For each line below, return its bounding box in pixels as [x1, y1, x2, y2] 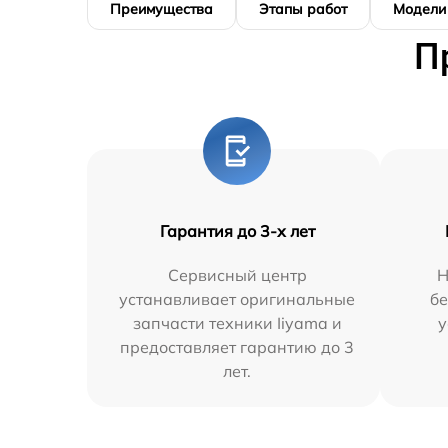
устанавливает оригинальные [119, 288, 356, 309]
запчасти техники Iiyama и [132, 312, 342, 333]
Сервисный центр [167, 264, 307, 285]
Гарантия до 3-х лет [159, 220, 315, 241]
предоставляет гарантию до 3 [120, 336, 355, 357]
